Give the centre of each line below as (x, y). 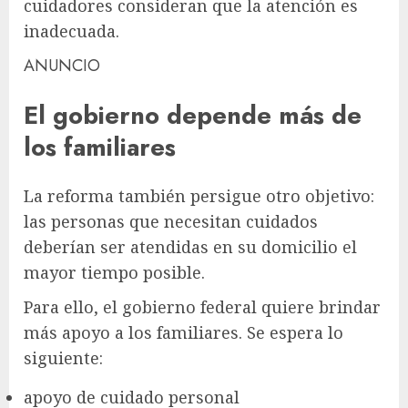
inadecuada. (71, 31)
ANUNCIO (62, 66)
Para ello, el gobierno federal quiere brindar (202, 307)
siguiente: (63, 358)
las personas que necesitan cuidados (171, 222)
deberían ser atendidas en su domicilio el (190, 247)
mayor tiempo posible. (114, 273)
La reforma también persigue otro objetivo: (199, 196)
